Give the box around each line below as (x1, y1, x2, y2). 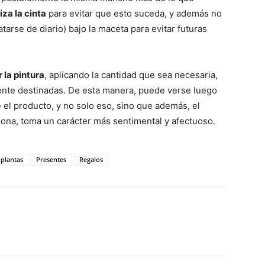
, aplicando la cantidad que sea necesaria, (44, 69, 218, 80)
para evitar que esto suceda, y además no (46, 8, 222, 19)
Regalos (79, 155, 103, 164)
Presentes (36, 155, 66, 164)
